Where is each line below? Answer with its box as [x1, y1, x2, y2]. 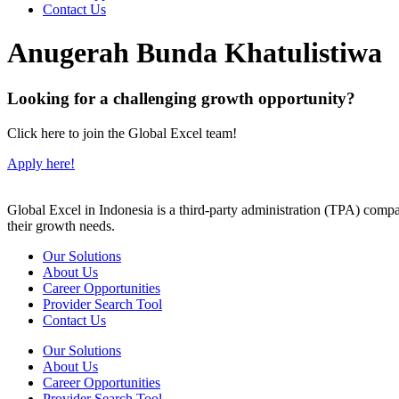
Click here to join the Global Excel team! [7, 125, 237, 141]
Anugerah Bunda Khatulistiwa [7, 37, 382, 69]
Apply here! [7, 155, 75, 171]
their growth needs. [7, 217, 115, 233]
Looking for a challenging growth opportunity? [7, 88, 355, 108]
